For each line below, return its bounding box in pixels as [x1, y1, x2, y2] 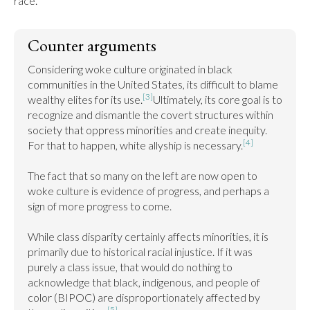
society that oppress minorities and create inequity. [28, 123, 267, 136]
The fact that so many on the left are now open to [28, 169, 257, 182]
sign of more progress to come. [28, 199, 172, 212]
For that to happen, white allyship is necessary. [28, 138, 243, 152]
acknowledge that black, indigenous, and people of [28, 275, 260, 289]
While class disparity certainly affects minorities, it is [28, 230, 268, 243]
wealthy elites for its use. [28, 93, 143, 106]
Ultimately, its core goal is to [153, 93, 282, 106]
